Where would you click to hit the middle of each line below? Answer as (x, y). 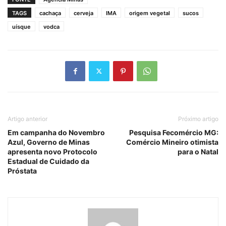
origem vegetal (150, 13)
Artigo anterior (27, 119)
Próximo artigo (198, 119)
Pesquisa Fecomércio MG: (174, 132)
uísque (21, 26)
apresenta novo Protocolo (52, 151)
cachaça (50, 13)
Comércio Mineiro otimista (172, 142)
